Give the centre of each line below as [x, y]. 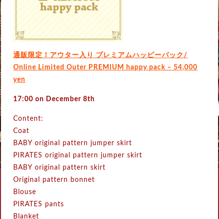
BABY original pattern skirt [60, 168]
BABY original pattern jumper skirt [73, 143]
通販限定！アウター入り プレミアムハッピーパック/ [101, 55]
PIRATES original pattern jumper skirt [78, 156]
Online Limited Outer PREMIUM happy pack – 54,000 [106, 68]
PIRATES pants [39, 205]
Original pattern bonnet [54, 180]
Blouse [25, 192]
